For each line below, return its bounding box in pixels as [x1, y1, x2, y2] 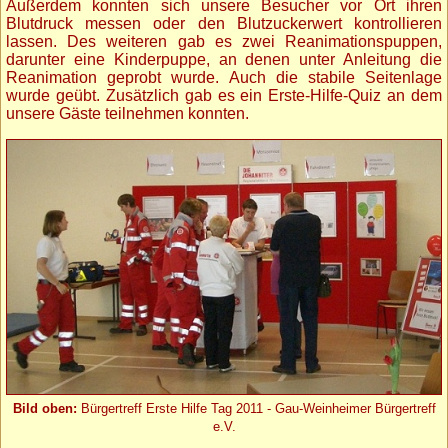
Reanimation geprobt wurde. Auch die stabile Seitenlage [6, 68, 442, 86]
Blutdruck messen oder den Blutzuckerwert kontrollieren [6, 14, 442, 32]
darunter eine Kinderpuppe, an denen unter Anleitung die [6, 50, 442, 68]
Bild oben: [12, 401, 77, 417]
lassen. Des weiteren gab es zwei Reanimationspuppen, [6, 32, 442, 50]
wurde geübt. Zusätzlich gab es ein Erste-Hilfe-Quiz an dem [6, 86, 442, 104]
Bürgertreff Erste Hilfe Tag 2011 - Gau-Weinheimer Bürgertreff [76, 401, 436, 417]
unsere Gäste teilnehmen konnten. [6, 104, 249, 122]
